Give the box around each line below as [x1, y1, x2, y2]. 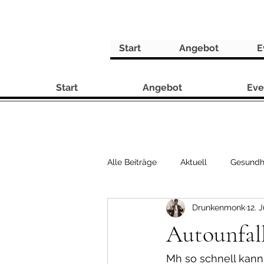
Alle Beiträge [107, 157, 157, 167]
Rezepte [131, 204, 163, 214]
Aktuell [180, 157, 207, 167]
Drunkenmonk [192, 203, 245, 213]
